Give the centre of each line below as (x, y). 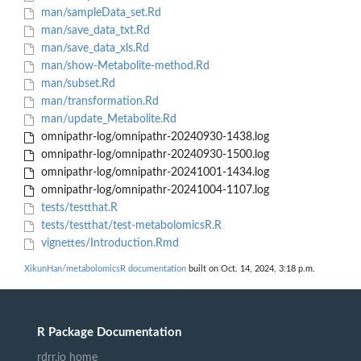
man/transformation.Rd (98, 102)
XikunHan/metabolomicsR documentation (105, 269)
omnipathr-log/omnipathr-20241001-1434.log (153, 173)
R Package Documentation (109, 332)
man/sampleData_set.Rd (99, 13)
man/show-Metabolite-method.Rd (123, 66)
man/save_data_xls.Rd (93, 49)
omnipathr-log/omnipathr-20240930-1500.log (153, 155)
